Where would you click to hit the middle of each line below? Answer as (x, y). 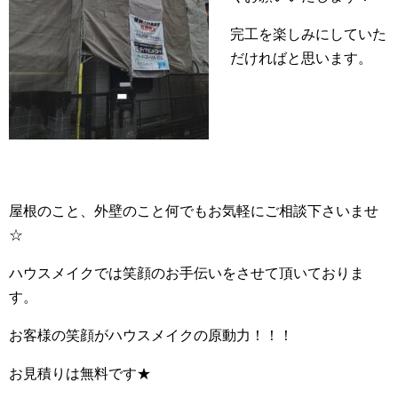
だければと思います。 (301, 58)
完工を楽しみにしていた (308, 34)
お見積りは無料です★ (80, 374)
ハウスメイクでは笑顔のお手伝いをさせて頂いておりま (187, 273)
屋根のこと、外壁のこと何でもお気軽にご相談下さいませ (194, 211)
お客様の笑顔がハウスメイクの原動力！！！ (151, 335)
